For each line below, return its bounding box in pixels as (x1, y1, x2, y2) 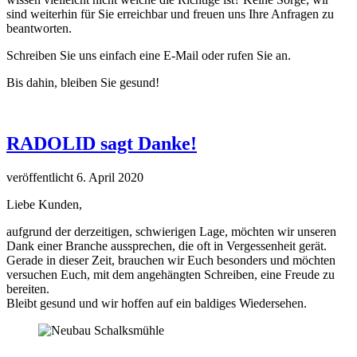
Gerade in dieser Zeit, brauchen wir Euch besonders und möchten (6, 253, 335, 267)
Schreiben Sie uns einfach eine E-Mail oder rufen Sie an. (6, 48, 291, 62)
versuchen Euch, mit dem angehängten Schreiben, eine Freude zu (6, 267, 335, 281)
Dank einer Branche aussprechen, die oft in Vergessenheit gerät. (6, 238, 327, 253)
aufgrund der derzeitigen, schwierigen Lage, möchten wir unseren (6, 224, 336, 238)
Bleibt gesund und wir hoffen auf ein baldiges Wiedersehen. (6, 296, 307, 310)
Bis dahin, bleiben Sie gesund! (6, 75, 159, 89)
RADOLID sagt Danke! (6, 132, 197, 154)
